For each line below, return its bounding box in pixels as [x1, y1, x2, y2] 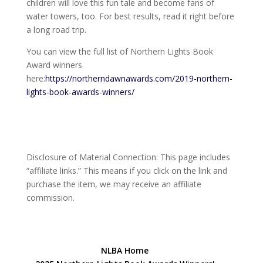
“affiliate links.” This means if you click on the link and [26, 165, 227, 176]
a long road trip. [26, 24, 86, 35]
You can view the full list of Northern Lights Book [26, 46, 213, 57]
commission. [26, 192, 75, 203]
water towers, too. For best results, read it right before [26, 11, 234, 22]
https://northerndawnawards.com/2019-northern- [45, 73, 232, 84]
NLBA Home [101, 245, 149, 256]
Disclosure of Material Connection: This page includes [26, 151, 230, 163]
